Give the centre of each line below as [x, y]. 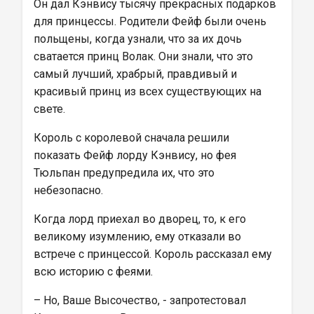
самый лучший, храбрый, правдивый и [137, 74]
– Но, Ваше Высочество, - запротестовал [141, 300]
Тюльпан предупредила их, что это [125, 173]
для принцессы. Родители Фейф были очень [151, 21]
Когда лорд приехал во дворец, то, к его [141, 219]
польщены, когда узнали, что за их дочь [139, 39]
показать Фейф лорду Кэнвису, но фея [136, 155]
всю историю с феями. [93, 272]
